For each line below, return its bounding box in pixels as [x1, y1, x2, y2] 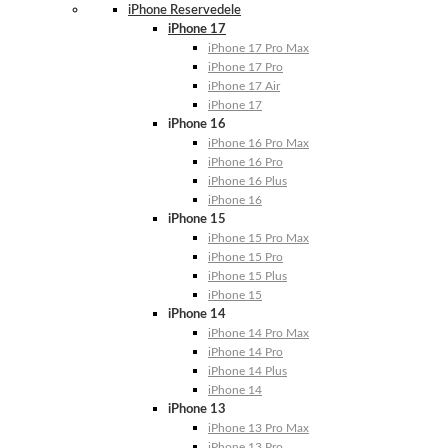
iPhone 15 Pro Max [208, 231, 309, 244]
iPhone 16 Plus [208, 174, 287, 187]
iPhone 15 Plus [208, 269, 287, 282]
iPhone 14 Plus [208, 364, 287, 377]
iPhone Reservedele [128, 3, 241, 17]
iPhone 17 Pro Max [208, 41, 309, 54]
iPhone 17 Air [208, 79, 280, 92]
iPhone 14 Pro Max [208, 326, 309, 339]
